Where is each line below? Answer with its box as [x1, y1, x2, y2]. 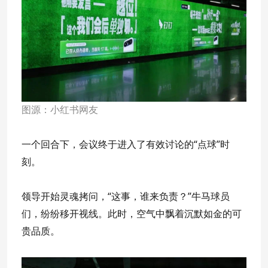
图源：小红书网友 [22, 104, 98, 115]
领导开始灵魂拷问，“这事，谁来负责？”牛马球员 [22, 189, 230, 203]
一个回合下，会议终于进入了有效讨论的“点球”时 [22, 137, 230, 151]
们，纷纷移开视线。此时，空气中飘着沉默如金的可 [22, 206, 242, 220]
